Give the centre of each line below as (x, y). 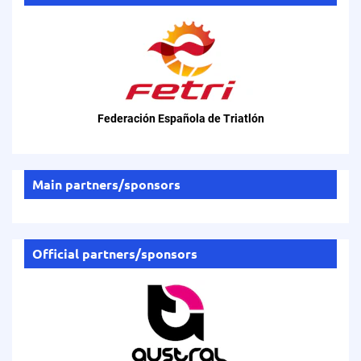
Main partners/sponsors (106, 184)
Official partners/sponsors (115, 253)
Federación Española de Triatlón (180, 118)
